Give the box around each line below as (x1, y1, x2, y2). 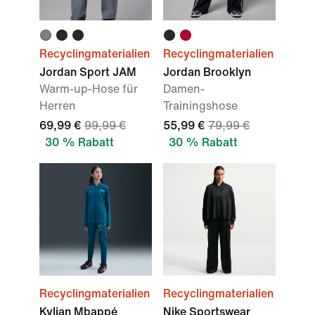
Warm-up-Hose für (39, 83, 138, 95)
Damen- (163, 83, 205, 95)
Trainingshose (163, 100, 238, 112)
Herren (39, 100, 76, 112)
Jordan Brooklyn (163, 66, 251, 78)
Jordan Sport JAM (39, 66, 136, 78)
